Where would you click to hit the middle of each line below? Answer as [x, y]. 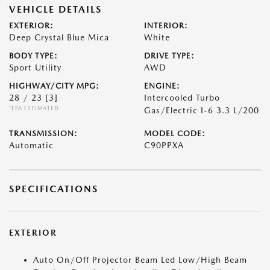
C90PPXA [164, 145]
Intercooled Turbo [182, 98]
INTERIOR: [166, 26]
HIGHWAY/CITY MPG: [54, 86]
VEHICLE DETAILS [55, 9]
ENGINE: [162, 86]
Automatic [31, 145]
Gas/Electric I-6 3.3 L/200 [202, 110]
